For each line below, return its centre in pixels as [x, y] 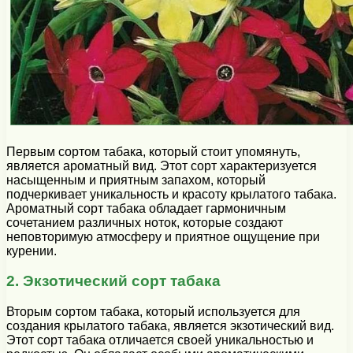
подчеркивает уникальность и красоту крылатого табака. [171, 194]
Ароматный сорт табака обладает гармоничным [146, 208]
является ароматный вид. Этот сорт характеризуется [162, 165]
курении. [32, 251]
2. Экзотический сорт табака [113, 281]
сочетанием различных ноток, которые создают [145, 222]
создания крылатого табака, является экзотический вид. [170, 325]
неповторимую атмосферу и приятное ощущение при [163, 236]
